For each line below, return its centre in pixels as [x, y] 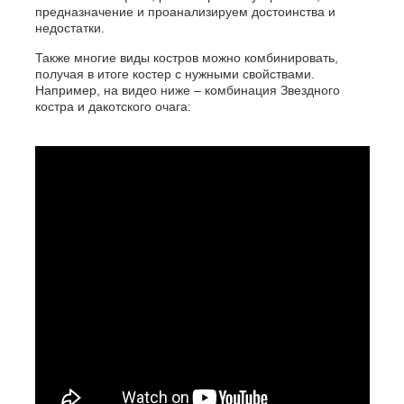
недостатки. [69, 28]
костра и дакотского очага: [113, 107]
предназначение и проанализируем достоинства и [185, 12]
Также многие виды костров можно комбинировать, [186, 58]
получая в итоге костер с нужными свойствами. [174, 74]
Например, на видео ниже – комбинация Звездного [187, 91]
